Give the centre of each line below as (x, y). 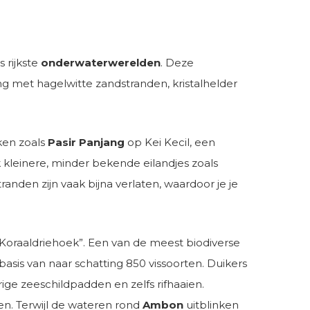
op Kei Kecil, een (170, 142)
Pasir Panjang (86, 142)
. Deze (177, 62)
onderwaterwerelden (101, 62)
